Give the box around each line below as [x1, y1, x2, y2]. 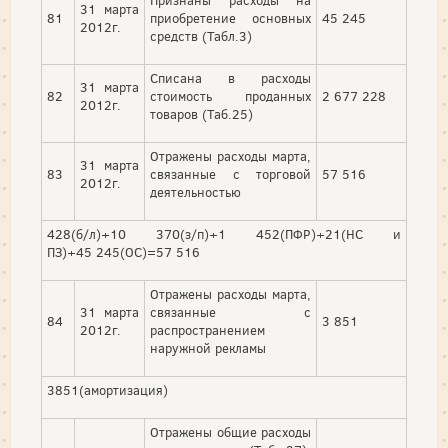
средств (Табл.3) [150, 28, 252, 46]
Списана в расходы [150, 70, 311, 88]
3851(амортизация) [47, 382, 168, 400]
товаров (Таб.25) [150, 106, 253, 124]
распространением [150, 322, 265, 340]
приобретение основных [150, 10, 311, 28]
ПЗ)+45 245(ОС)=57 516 [47, 244, 200, 262]
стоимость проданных [150, 88, 311, 106]
